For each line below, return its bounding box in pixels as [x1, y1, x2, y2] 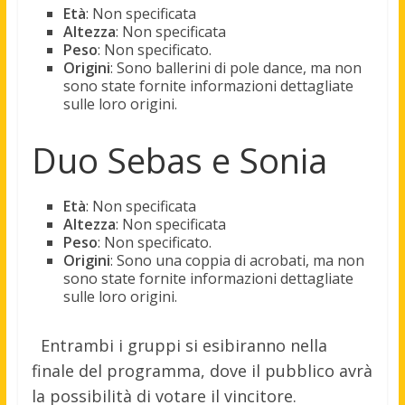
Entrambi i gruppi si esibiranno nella [40, 334, 327, 357]
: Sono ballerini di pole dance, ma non [109, 58, 362, 79]
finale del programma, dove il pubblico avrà [31, 360, 372, 382]
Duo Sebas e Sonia [31, 137, 327, 184]
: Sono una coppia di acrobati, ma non [109, 250, 364, 271]
